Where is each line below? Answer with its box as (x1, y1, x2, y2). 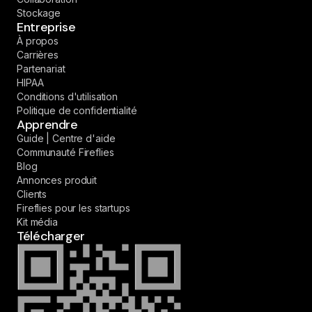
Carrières (17, 49, 58, 61)
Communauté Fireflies (17, 146, 114, 159)
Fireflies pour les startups (17, 202, 130, 214)
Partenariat (17, 63, 65, 75)
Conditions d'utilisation (17, 91, 118, 103)
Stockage (17, 7, 61, 19)
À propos (17, 35, 59, 47)
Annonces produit (17, 174, 97, 187)
